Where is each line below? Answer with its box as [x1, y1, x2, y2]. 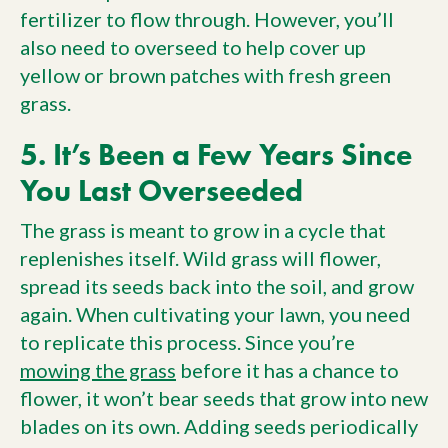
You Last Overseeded [20, 171, 303, 209]
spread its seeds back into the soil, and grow [20, 274, 414, 298]
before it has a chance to [176, 358, 399, 382]
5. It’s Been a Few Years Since [20, 135, 412, 173]
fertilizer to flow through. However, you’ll [20, 6, 394, 31]
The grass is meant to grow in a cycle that [20, 218, 386, 242]
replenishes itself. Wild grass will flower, [20, 246, 381, 270]
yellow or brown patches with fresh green [20, 62, 391, 87]
